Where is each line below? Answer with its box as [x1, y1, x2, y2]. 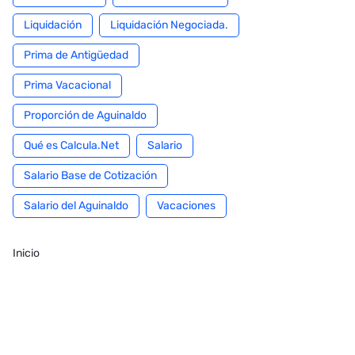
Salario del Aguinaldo [24, 199, 128, 212]
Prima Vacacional [24, 78, 111, 92]
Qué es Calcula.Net [24, 139, 119, 152]
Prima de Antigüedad [24, 48, 128, 62]
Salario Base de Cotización [24, 169, 157, 182]
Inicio [13, 246, 40, 260]
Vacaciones [157, 199, 216, 212]
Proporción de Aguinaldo [24, 109, 147, 122]
